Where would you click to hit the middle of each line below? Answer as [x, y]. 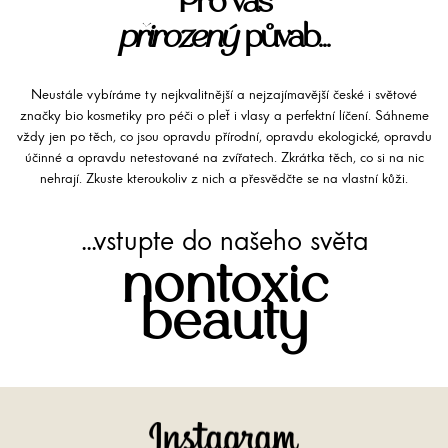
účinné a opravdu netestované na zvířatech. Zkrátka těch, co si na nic [224, 158]
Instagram [338, 430]
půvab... [283, 37]
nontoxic [224, 286]
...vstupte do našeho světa [224, 243]
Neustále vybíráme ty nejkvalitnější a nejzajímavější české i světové [224, 95]
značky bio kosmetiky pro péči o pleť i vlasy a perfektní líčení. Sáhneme [224, 116]
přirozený [178, 37]
